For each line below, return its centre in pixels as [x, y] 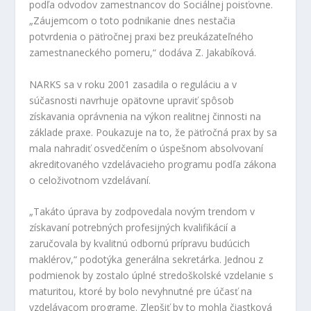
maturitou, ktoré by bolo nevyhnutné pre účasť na [141, 292]
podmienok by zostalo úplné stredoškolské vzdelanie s [152, 276]
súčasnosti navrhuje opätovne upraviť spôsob [132, 100]
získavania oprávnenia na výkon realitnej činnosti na [145, 116]
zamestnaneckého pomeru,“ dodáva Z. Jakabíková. [143, 53]
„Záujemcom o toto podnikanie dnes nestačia [133, 21]
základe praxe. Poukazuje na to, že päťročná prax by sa [153, 132]
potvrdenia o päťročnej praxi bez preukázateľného [142, 37]
